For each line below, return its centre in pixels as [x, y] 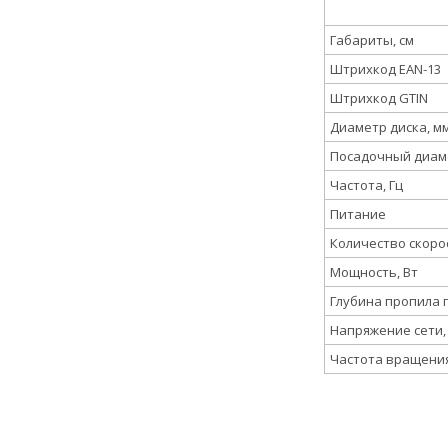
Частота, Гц [366, 184]
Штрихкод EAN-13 [385, 68]
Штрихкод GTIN [379, 97]
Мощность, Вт [374, 271]
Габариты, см [372, 39]
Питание [358, 213]
